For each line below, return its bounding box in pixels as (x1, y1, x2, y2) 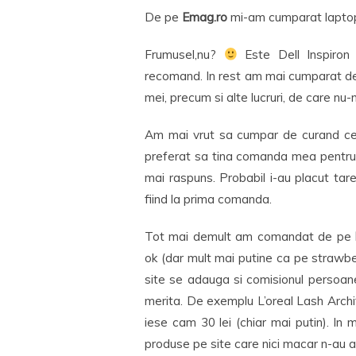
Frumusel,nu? (145, 47, 224, 62)
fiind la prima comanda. (145, 192, 272, 207)
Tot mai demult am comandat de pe (145, 229, 351, 244)
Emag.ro (182, 10, 230, 25)
